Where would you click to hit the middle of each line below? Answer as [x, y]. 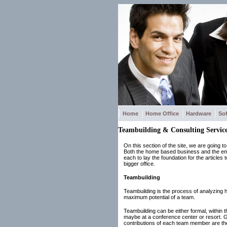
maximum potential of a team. [159, 197]
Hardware [198, 113]
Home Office [162, 113]
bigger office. [139, 163]
